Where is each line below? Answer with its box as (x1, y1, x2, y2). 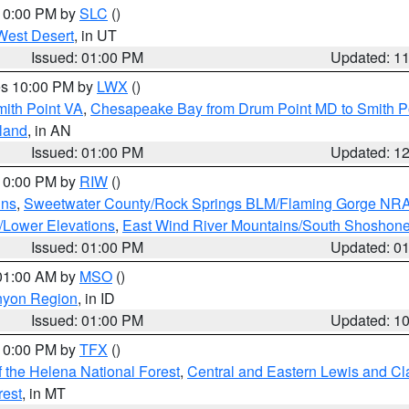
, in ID (78, 288, 115, 309)
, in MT (22, 383, 66, 404)
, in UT (74, 25, 117, 46)
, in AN (27, 120, 71, 141)
